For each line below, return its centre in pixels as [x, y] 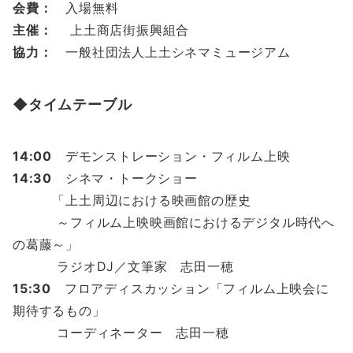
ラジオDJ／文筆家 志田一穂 [123, 266]
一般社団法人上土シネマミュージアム [171, 52]
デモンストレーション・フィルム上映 [171, 156]
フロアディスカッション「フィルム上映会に [190, 288]
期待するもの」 [59, 310]
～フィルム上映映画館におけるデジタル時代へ [174, 222]
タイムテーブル [80, 104]
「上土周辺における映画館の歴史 [132, 200]
